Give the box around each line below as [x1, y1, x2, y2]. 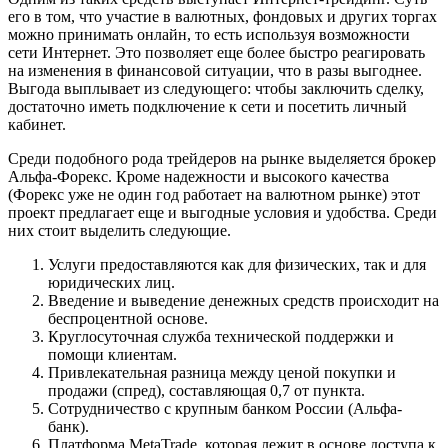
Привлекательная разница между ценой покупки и [48, 363, 396, 381]
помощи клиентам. [48, 345, 177, 363]
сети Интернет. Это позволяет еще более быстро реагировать [8, 43, 425, 61]
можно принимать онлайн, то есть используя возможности [8, 25, 410, 43]
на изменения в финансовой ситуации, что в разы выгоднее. [8, 61, 422, 79]
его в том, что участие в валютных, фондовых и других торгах [8, 7, 437, 25]
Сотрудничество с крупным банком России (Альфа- [48, 399, 402, 417]
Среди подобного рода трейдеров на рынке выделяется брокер [8, 149, 436, 167]
